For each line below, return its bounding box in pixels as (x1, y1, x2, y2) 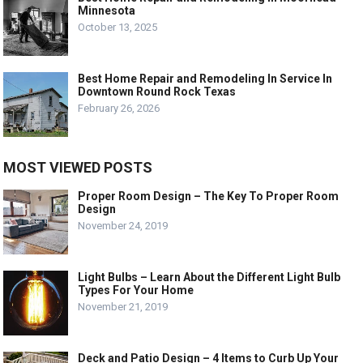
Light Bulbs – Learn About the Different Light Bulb (78, 271, 341, 284)
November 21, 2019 (78, 301, 169, 314)
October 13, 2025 (78, 21, 158, 34)
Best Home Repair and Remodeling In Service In (78, 72, 333, 86)
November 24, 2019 (78, 220, 169, 233)
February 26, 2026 (78, 102, 160, 115)
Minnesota (78, 4, 136, 18)
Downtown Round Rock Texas (78, 85, 237, 99)
